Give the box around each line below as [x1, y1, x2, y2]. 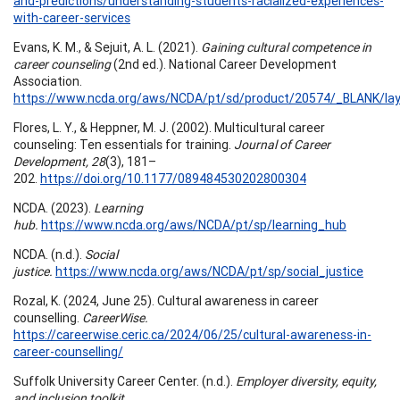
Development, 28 [13, 153, 105, 170]
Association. [13, 72, 82, 89]
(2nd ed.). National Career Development [111, 55, 337, 72]
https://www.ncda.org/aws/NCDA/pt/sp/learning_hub [41, 216, 346, 233]
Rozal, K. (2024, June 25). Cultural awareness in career [13, 292, 319, 309]
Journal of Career [234, 136, 330, 153]
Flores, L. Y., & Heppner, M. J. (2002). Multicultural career [13, 119, 325, 136]
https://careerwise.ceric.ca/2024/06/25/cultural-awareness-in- [13, 326, 371, 343]
